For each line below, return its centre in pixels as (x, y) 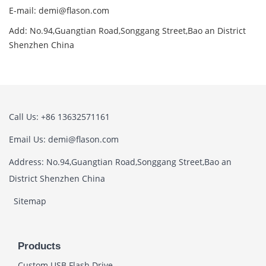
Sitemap (30, 201)
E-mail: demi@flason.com (59, 10)
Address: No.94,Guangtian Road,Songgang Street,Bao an (120, 161)
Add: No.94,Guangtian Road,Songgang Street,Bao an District (127, 30)
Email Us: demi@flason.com (64, 139)
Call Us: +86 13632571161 (59, 116)
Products (39, 246)
